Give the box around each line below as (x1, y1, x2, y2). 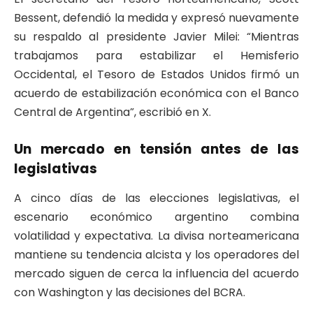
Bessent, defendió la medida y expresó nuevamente (14, 10, 299, 27)
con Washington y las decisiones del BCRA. (14, 284, 245, 301)
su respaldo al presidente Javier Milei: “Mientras (14, 29, 299, 45)
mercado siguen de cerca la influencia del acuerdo (14, 265, 299, 282)
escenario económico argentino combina (14, 209, 299, 226)
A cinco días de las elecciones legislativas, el (14, 190, 299, 207)
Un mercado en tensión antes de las (14, 140, 299, 159)
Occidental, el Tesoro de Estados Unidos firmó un (14, 66, 299, 83)
